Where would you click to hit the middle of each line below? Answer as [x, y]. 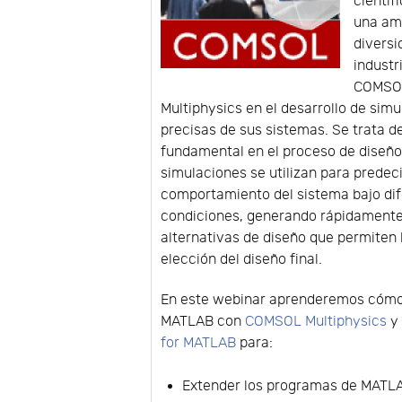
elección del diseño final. [242, 260]
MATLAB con [203, 322]
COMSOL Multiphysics [316, 322]
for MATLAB [199, 344]
